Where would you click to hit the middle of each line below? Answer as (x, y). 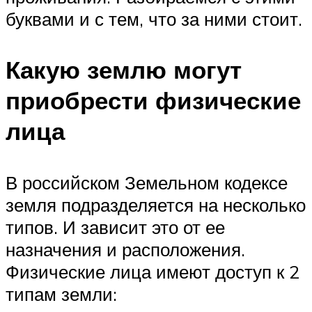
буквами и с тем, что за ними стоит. (154, 19)
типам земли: (61, 294)
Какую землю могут (124, 70)
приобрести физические (153, 101)
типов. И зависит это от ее (115, 227)
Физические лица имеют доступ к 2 (153, 271)
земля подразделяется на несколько (156, 204)
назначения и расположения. (125, 249)
